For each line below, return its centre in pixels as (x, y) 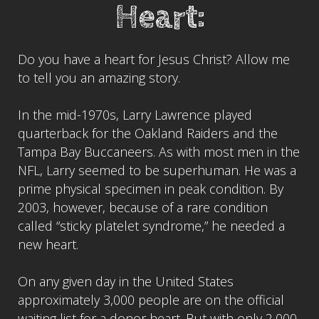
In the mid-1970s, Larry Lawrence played (135, 114)
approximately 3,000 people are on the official (151, 299)
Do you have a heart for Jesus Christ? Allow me (154, 59)
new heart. (48, 244)
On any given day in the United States (126, 281)
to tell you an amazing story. (99, 77)
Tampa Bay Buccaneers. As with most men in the (159, 151)
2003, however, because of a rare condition (143, 207)
